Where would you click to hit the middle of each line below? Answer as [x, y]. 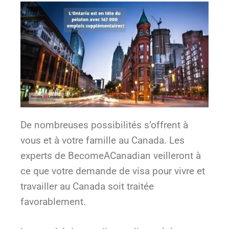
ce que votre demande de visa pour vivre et [113, 171]
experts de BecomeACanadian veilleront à [111, 156]
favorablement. [53, 202]
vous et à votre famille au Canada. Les [102, 141]
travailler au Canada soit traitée [87, 187]
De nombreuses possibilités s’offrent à [104, 125]
